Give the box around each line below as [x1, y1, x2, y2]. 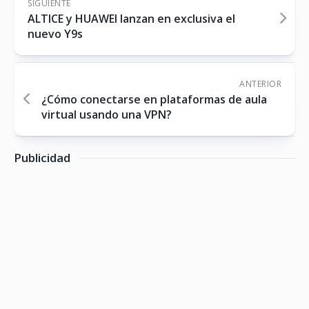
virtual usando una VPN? [41, 107, 172, 123]
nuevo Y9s [28, 26, 83, 42]
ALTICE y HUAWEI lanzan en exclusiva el [28, 11, 235, 27]
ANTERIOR [239, 78, 281, 90]
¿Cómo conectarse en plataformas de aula [41, 92, 267, 108]
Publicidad [14, 150, 70, 166]
